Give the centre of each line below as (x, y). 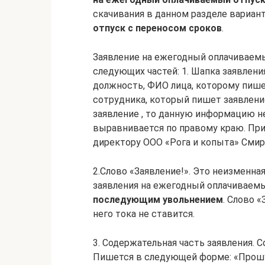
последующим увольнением (158, 200)
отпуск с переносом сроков (157, 28)
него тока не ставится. (144, 214)
